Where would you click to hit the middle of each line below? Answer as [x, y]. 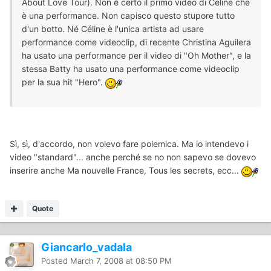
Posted [56, 261]
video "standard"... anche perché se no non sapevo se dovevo [133, 157]
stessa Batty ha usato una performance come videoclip [131, 69]
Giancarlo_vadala [87, 247]
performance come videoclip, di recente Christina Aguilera [136, 42]
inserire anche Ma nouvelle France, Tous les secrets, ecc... [126, 171]
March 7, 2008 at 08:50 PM [121, 261]
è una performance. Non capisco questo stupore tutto [128, 16]
